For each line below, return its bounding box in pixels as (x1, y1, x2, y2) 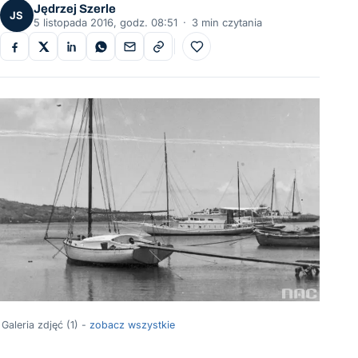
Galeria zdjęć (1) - (2, 319, 89, 332)
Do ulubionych (195, 45, 268, 58)
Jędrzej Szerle (34, 2, 116, 15)
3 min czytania (192, 16, 262, 29)
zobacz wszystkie (89, 319, 175, 332)
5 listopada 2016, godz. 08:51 (34, 16, 177, 29)
